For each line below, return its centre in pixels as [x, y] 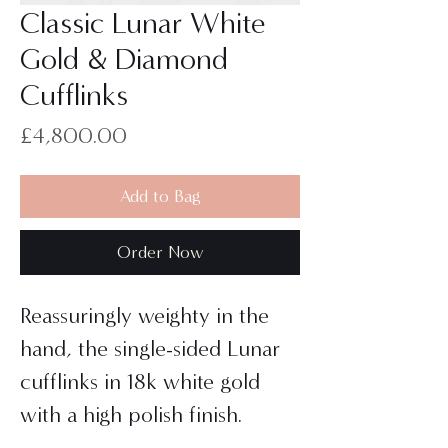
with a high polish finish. [131, 415]
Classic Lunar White [142, 23]
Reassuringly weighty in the [144, 316]
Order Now [160, 252]
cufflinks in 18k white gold [140, 382]
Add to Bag [160, 196]
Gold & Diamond [124, 59]
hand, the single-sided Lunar [150, 349]
